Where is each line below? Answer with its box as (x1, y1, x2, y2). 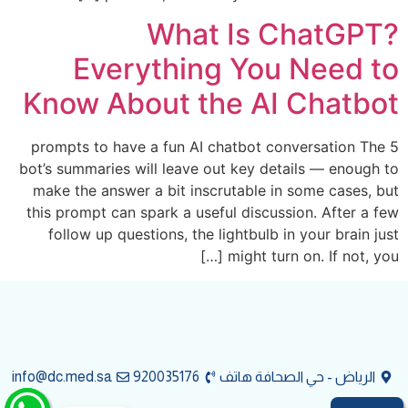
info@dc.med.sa (12, 368, 113, 384)
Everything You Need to (73, 51, 399, 87)
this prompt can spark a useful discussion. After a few (26, 203, 399, 222)
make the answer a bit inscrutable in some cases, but (33, 181, 399, 200)
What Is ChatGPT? (147, 16, 399, 53)
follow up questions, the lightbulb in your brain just (48, 225, 399, 244)
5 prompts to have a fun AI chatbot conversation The (31, 138, 385, 157)
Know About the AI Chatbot (23, 86, 399, 122)
